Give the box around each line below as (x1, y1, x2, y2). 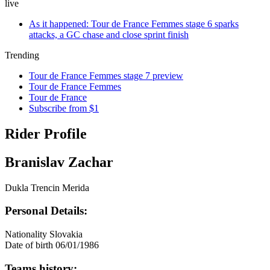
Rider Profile (5, 125, 87, 142)
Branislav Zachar (5, 154, 113, 170)
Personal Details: (5, 204, 87, 218)
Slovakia (49, 229, 83, 240)
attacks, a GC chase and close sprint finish (29, 30, 189, 40)
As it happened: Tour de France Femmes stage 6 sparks (29, 19, 239, 29)
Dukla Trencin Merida (5, 182, 89, 193)
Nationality (5, 229, 47, 240)
